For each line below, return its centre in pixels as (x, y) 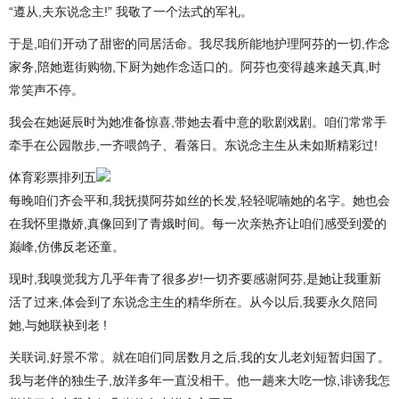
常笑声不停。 (46, 90)
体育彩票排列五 (53, 177)
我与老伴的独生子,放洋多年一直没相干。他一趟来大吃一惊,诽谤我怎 (199, 380)
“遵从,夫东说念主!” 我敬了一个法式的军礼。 (131, 12)
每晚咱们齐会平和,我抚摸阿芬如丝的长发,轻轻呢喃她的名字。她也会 (199, 200)
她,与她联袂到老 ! (58, 325)
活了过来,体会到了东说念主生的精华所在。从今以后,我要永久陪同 (193, 302)
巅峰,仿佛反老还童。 (67, 247)
